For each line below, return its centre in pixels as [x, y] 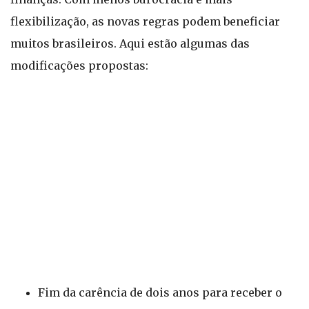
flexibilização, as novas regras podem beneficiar [145, 21]
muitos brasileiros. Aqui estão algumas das [130, 43]
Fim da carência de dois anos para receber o [160, 292]
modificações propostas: [79, 66]
